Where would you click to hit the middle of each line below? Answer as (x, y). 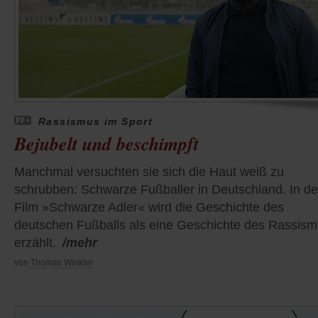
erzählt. (35, 243)
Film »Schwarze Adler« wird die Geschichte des (149, 208)
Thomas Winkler (62, 263)
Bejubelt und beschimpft (106, 144)
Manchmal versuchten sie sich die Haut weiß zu (149, 172)
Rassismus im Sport (96, 122)
